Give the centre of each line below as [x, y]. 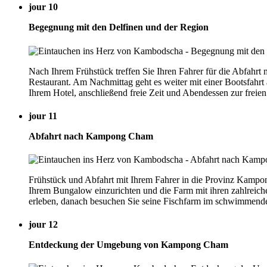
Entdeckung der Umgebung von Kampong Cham [128, 245]
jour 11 [43, 116]
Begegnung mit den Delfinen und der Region [119, 27]
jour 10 [43, 7]
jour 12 [43, 225]
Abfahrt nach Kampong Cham [91, 136]
